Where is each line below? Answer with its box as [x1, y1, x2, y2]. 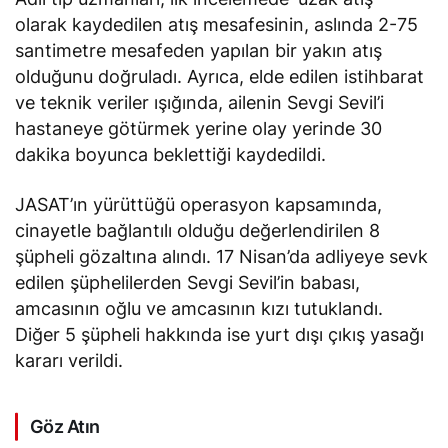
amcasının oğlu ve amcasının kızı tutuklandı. [15, 298, 384, 320]
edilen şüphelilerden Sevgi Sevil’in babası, [15, 272, 361, 294]
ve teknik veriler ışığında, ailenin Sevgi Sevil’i [15, 92, 385, 114]
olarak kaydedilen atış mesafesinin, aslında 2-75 [15, 14, 419, 36]
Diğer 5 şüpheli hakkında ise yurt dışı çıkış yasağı [15, 324, 425, 346]
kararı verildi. [15, 350, 124, 372]
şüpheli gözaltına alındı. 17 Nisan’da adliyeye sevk [15, 246, 429, 268]
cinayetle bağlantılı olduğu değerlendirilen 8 [15, 220, 381, 242]
